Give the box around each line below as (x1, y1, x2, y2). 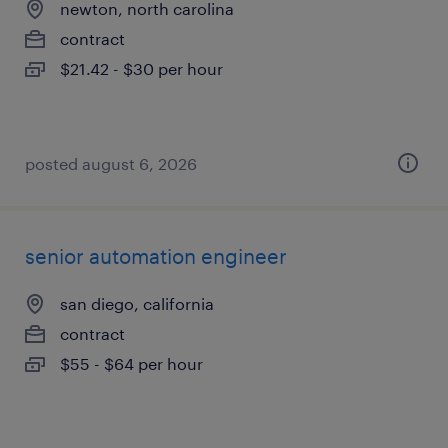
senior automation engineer (25, 244, 287, 268)
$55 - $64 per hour (60, 354, 203, 373)
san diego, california (60, 294, 214, 313)
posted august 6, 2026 (25, 154, 197, 173)
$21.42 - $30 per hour (60, 59, 223, 78)
